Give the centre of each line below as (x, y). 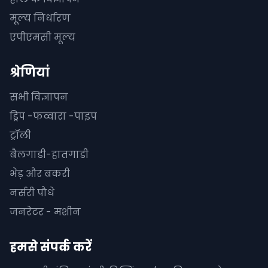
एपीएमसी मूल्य (42, 37)
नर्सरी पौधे (32, 193)
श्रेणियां (30, 72)
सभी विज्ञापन (39, 97)
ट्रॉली (20, 135)
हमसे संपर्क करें (51, 247)
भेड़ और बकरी (40, 174)
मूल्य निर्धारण (40, 18)
